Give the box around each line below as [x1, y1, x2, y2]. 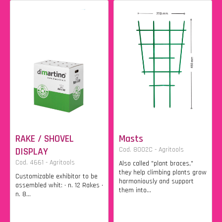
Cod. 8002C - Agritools [119, 145, 184, 154]
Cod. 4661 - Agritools [15, 158, 75, 167]
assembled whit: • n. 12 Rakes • [15, 180, 103, 190]
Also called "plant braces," [119, 159, 193, 168]
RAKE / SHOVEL [15, 132, 74, 145]
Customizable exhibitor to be [15, 171, 98, 181]
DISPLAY [15, 145, 48, 158]
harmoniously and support [119, 176, 194, 186]
